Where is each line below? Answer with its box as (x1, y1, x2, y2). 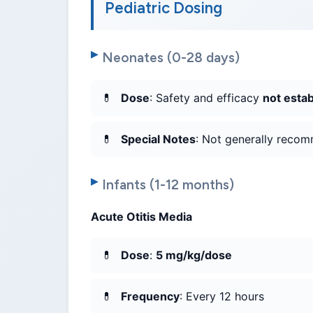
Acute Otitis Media (91, 210, 192, 224)
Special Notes (121, 132, 196, 147)
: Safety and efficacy (150, 91, 263, 105)
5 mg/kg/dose (156, 248, 232, 263)
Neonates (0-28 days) (102, 50, 240, 66)
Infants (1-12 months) (102, 177, 234, 194)
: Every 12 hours (180, 289, 264, 304)
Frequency (121, 289, 180, 304)
